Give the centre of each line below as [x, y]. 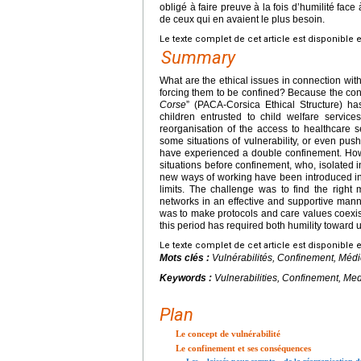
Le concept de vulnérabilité [228, 334]
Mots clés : [186, 258]
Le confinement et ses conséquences [243, 349]
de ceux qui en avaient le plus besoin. [242, 20]
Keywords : [187, 278]
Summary [198, 58]
